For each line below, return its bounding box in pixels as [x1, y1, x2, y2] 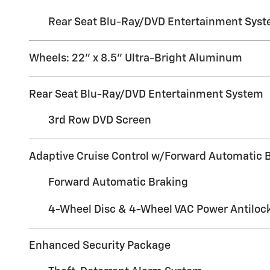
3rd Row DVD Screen [48, 115, 151, 126]
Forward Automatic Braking [48, 177, 188, 188]
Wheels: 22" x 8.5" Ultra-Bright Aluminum [29, 52, 242, 64]
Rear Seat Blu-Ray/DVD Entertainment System [29, 89, 263, 100]
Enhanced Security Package [29, 240, 171, 251]
